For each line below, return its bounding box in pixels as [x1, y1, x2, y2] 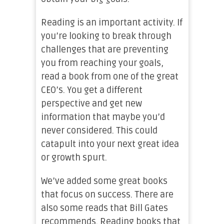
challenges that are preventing [40, 44, 168, 55]
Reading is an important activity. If [40, 17, 182, 28]
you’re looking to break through [40, 30, 171, 41]
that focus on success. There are [40, 189, 173, 200]
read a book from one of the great [40, 71, 178, 82]
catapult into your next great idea [40, 138, 179, 149]
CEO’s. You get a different [40, 84, 142, 95]
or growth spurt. [40, 152, 107, 163]
